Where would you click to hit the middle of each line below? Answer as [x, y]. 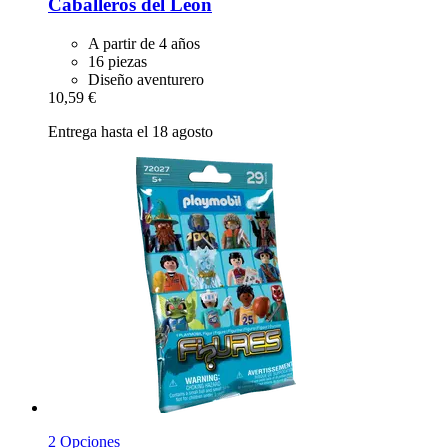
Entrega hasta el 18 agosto [130, 131]
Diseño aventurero [146, 79]
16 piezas [117, 61]
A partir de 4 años [144, 43]
